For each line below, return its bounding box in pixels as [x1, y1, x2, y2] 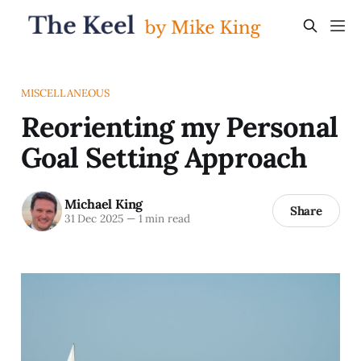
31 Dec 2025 [64, 211, 123, 226]
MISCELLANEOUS [20, 85, 110, 100]
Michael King [64, 196, 143, 213]
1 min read [135, 211, 190, 226]
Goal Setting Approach [20, 139, 307, 175]
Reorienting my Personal [20, 108, 338, 144]
